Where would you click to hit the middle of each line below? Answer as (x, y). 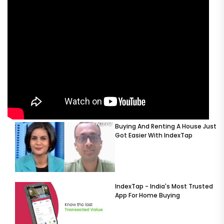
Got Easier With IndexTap (154, 135)
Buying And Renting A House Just (166, 126)
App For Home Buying (147, 195)
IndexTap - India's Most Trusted (164, 186)
